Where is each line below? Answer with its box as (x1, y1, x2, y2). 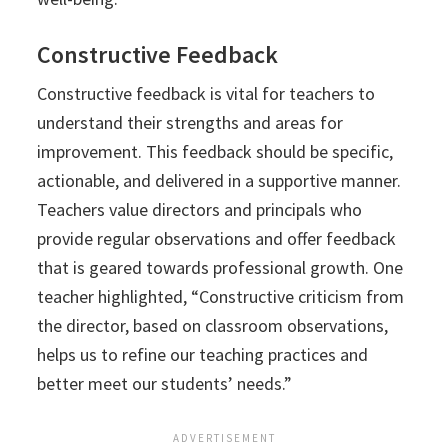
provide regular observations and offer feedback (37, 227, 397, 251)
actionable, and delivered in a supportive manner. (37, 169, 402, 193)
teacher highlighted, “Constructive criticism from (37, 285, 405, 309)
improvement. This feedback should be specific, (37, 140, 394, 164)
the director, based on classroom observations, (37, 314, 389, 338)
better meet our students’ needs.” (37, 372, 293, 396)
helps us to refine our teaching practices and (37, 343, 369, 367)
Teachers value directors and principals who (37, 198, 363, 222)
